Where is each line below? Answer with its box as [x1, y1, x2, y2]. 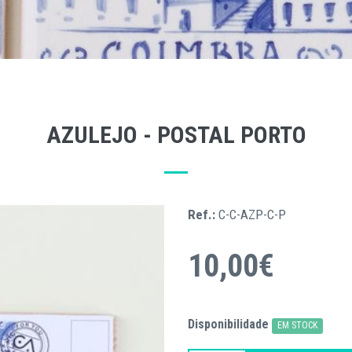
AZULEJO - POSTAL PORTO [46, 121, 306, 148]
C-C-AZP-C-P [218, 207, 286, 222]
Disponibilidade [188, 317, 269, 332]
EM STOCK [277, 320, 318, 331]
